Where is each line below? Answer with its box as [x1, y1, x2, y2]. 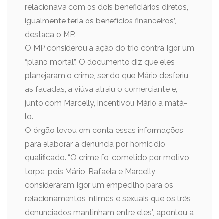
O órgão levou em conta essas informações [25, 126, 183, 135]
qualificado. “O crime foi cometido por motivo [25, 153, 189, 162]
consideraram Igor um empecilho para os [25, 180, 173, 190]
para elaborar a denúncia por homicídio [25, 139, 165, 149]
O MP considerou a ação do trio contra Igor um [25, 44, 194, 53]
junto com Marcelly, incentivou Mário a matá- [25, 98, 187, 108]
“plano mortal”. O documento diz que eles [25, 57, 175, 66]
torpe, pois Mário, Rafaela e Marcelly [25, 167, 155, 176]
